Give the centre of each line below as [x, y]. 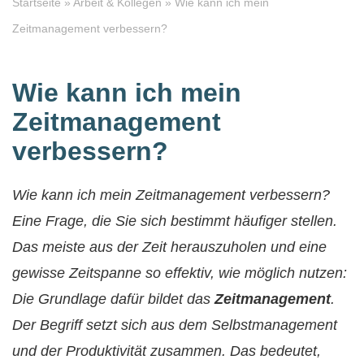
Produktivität [106, 351]
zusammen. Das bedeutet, [234, 351]
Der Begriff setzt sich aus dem [112, 325]
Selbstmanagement [274, 325]
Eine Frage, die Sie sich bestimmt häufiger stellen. [175, 221]
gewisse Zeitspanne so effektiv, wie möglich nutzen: [180, 273]
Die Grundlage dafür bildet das [113, 299]
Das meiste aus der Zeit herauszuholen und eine [169, 247]
